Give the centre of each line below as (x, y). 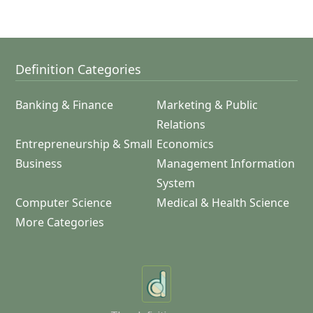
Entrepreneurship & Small (84, 144)
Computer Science (64, 203)
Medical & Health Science (223, 203)
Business (39, 163)
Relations (181, 124)
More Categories (60, 222)
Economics (185, 144)
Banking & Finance (64, 105)
